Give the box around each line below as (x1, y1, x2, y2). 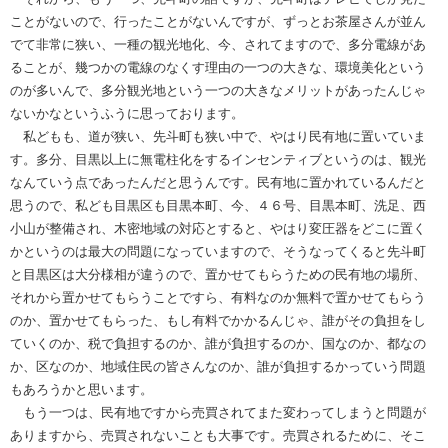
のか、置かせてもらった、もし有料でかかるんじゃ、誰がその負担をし (10, 312, 426, 328)
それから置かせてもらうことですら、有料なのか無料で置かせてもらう (10, 289, 426, 305)
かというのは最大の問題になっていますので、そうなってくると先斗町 (10, 243, 426, 259)
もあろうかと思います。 (10, 381, 153, 397)
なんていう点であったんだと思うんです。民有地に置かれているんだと (10, 174, 426, 190)
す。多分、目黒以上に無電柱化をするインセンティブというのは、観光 (10, 151, 426, 167)
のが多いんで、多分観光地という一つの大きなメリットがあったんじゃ (10, 82, 426, 98)
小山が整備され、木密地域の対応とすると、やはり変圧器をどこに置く (10, 220, 426, 236)
